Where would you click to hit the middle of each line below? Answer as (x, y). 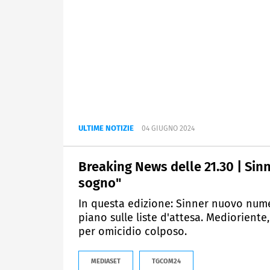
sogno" (100, 183)
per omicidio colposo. (133, 232)
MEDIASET (106, 262)
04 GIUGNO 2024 (168, 129)
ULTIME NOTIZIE (106, 128)
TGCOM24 (166, 262)
